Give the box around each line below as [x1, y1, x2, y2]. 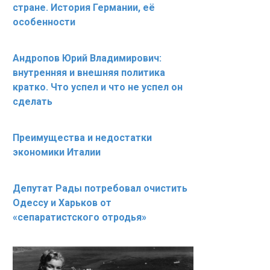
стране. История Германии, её [13, 2, 155, 13]
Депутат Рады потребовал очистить [13, 183, 187, 194]
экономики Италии [13, 146, 101, 158]
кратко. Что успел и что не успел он [13, 81, 183, 93]
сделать [13, 96, 52, 107]
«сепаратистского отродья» [13, 212, 146, 223]
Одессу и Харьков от [13, 197, 111, 209]
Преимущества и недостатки [13, 132, 152, 143]
